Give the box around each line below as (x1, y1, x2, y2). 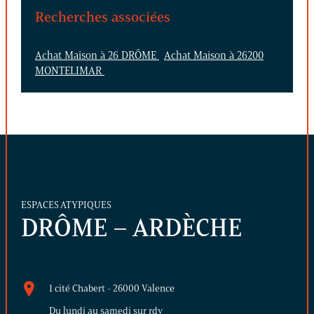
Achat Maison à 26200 (164, 48, 264, 62)
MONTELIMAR (35, 64, 104, 77)
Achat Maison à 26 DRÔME (35, 48, 159, 62)
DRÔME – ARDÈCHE (21, 212, 242, 243)
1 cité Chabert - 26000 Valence (49, 282, 175, 294)
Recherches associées (35, 8, 170, 25)
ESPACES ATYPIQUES (21, 198, 111, 211)
